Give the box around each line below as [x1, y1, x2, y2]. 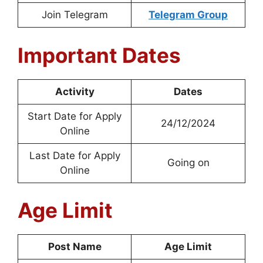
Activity [55, 85, 95, 97]
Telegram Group [149, 9, 228, 21]
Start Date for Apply [28, 110, 122, 122]
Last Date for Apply [29, 149, 120, 161]
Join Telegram [41, 9, 108, 21]
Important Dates [18, 42, 181, 68]
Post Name [48, 241, 102, 252]
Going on [167, 156, 210, 168]
